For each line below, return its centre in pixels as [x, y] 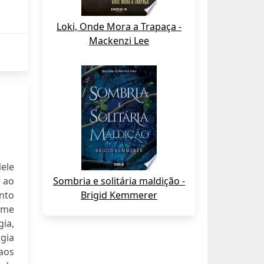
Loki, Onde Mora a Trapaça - [119, 27]
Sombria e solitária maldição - [119, 181]
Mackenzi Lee [119, 41]
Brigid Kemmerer [119, 195]
